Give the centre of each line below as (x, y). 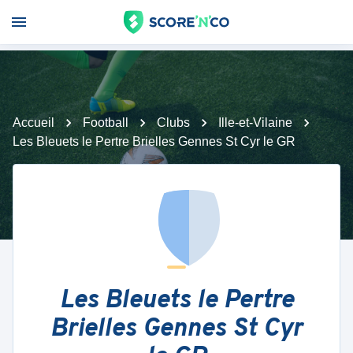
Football (106, 123)
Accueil (33, 123)
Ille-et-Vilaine (255, 123)
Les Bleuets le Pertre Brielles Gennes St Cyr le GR (154, 141)
